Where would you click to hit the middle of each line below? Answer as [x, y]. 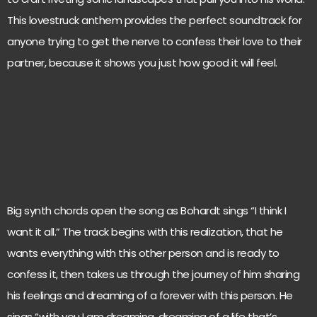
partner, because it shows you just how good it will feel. [142, 63]
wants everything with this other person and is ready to [143, 253]
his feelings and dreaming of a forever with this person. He [150, 296]
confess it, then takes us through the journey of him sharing [153, 275]
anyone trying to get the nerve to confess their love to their [155, 41]
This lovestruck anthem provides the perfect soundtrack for [154, 20]
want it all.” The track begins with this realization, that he [145, 232]
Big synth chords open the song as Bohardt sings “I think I [146, 211]
